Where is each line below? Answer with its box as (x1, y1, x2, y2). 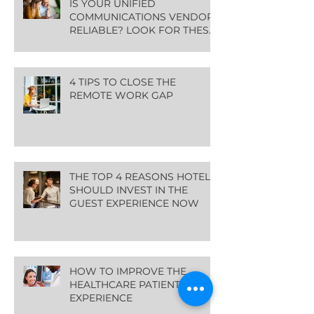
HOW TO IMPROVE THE (69, 264, 186, 278)
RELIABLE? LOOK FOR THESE (69, 23, 215, 36)
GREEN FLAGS (69, 36, 140, 50)
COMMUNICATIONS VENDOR (69, 10, 214, 23)
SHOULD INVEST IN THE (69, 183, 188, 196)
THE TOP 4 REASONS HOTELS (69, 170, 217, 183)
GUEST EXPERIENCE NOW (69, 196, 199, 210)
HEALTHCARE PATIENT (69, 278, 180, 291)
